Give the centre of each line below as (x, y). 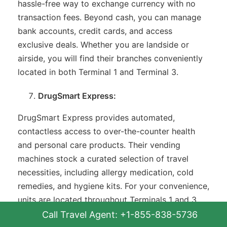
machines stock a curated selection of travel (103, 158)
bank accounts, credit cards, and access (95, 31)
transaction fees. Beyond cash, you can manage (109, 17)
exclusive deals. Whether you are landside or (103, 44)
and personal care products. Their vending (99, 145)
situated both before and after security (92, 213)
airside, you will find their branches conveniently (110, 58)
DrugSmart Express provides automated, (96, 117)
